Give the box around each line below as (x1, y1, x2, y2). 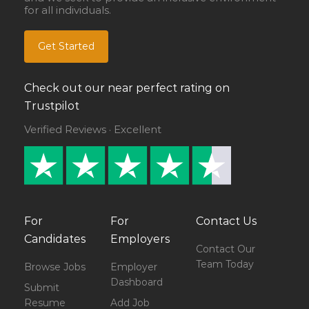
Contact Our (196, 243, 256, 256)
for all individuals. (24, 3, 111, 17)
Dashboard (110, 276, 163, 289)
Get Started (38, 40, 94, 52)
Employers (110, 232, 170, 246)
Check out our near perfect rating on (24, 81, 230, 94)
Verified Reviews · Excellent (24, 123, 161, 136)
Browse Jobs (24, 261, 86, 274)
